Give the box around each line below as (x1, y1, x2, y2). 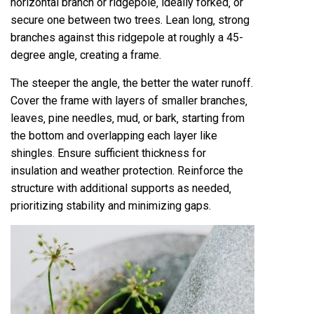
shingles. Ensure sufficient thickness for (11, 146, 206, 160)
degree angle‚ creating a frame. (11, 48, 161, 62)
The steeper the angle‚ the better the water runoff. (11, 76, 253, 90)
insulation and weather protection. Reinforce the (11, 163, 243, 177)
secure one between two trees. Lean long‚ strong (11, 13, 250, 27)
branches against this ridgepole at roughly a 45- (11, 30, 243, 44)
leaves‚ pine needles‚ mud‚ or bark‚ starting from (11, 111, 245, 125)
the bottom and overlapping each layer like (11, 128, 217, 142)
